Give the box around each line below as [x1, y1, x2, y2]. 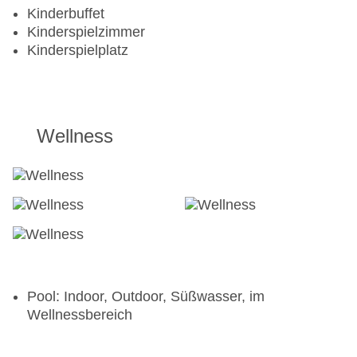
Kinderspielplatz [27, 42, 128, 59]
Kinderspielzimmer [27, 24, 145, 41]
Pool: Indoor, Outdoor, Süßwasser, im [27, 288, 265, 305]
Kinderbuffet [27, 6, 104, 22]
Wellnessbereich [27, 307, 132, 324]
